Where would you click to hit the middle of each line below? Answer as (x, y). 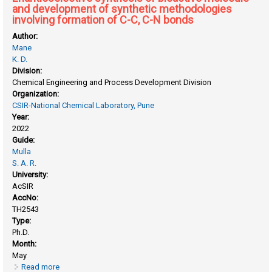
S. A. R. (25, 163)
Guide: (25, 140)
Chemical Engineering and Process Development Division (112, 83)
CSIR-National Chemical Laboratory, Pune (83, 106)
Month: (25, 244)
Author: (26, 36)
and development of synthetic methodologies (122, 9)
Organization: (37, 94)
